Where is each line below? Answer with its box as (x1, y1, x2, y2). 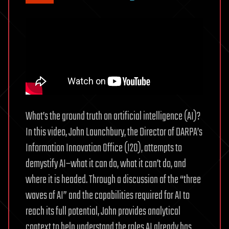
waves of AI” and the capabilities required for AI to (26, 187, 190, 204)
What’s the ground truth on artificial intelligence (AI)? (26, 107, 200, 125)
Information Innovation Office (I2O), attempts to (26, 139, 182, 157)
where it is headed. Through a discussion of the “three (26, 171, 201, 189)
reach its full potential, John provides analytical (26, 202, 180, 220)
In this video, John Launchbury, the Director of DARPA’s (26, 123, 202, 141)
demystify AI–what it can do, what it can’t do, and (26, 155, 186, 173)
